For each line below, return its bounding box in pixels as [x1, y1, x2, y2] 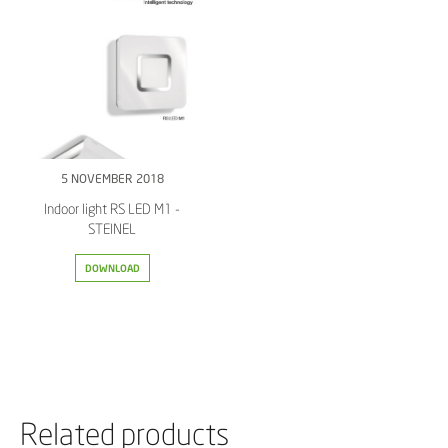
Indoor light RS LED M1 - [44, 201, 180, 217]
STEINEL [88, 221, 136, 237]
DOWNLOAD [84, 262, 140, 274]
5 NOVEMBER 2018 [60, 171, 164, 186]
